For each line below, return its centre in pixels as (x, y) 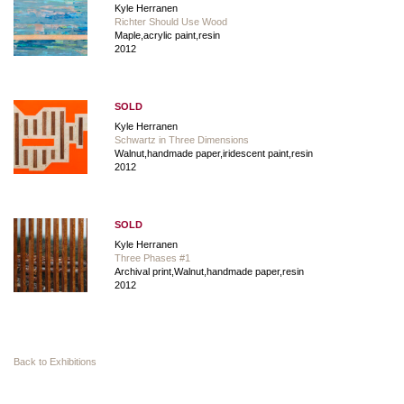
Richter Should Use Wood (171, 21)
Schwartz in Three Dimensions (182, 139)
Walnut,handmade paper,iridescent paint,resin (214, 153)
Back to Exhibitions (55, 361)
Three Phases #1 (152, 257)
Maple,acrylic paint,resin (167, 35)
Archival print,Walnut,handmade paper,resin (209, 271)
